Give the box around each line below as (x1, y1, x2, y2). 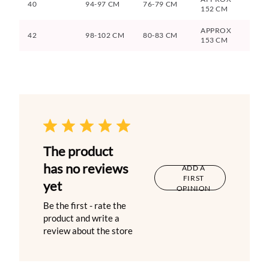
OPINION (176, 183, 211, 193)
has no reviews (43, 160, 128, 177)
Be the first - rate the (43, 200, 126, 211)
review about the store (43, 225, 133, 237)
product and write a (43, 213, 119, 224)
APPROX (201, 26, 232, 35)
